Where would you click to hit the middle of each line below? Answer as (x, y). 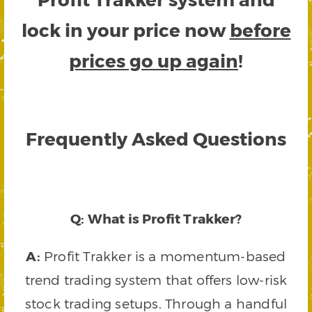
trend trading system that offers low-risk (156, 280)
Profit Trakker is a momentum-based (163, 256)
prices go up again (154, 60)
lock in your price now (125, 29)
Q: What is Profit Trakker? (156, 219)
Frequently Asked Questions (156, 138)
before (260, 29)
